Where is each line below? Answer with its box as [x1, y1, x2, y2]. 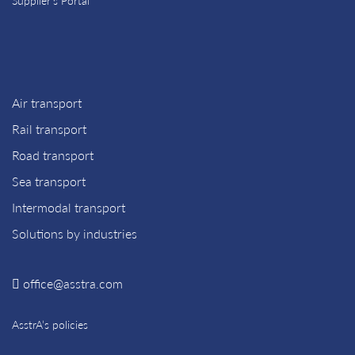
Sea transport [12, 174, 86, 189]
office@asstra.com [23, 276, 123, 292]
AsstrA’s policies [12, 318, 88, 332]
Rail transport [12, 121, 86, 137]
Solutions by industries [12, 226, 137, 242]
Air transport [12, 95, 82, 111]
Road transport [12, 147, 94, 163]
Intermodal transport [12, 200, 125, 216]
